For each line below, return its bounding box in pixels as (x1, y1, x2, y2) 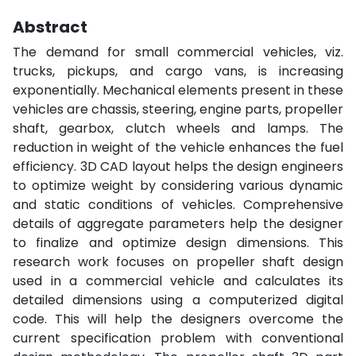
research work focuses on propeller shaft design (13, 253, 343, 271)
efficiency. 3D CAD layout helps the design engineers (13, 157, 343, 176)
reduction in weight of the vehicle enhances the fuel (13, 138, 343, 157)
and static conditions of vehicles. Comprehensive (13, 195, 343, 214)
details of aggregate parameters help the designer (13, 215, 343, 233)
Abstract (13, 16, 87, 38)
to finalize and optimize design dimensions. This (13, 234, 343, 252)
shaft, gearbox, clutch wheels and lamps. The (13, 119, 343, 137)
